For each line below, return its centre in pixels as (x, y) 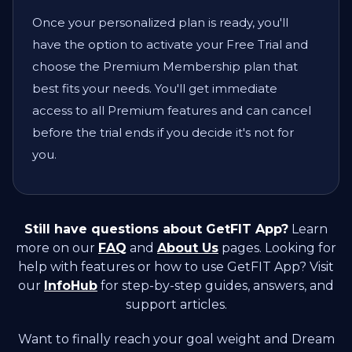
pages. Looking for (277, 247)
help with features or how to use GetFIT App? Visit (176, 266)
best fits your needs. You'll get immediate (155, 88)
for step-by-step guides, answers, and (216, 285)
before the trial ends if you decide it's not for (163, 132)
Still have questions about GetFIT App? (156, 229)
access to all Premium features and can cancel (172, 110)
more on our (57, 247)
